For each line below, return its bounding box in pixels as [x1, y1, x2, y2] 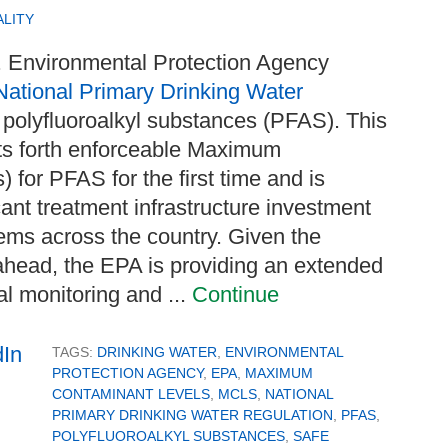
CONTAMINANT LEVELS [52, 385, 210, 402]
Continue [192, 281, 279, 307]
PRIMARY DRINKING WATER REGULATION [52, 406, 333, 423]
